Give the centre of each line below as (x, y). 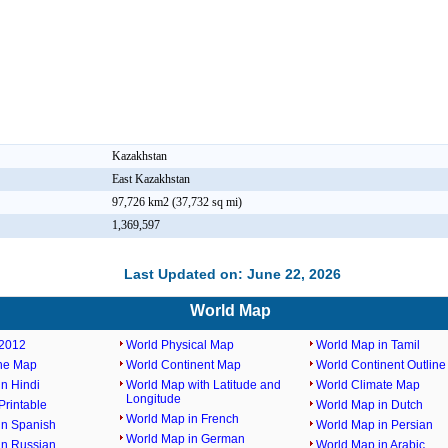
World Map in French (182, 419)
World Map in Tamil (367, 345)
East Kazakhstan (150, 179)
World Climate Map (367, 385)
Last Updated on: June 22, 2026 (232, 274)
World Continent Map (183, 365)
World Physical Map (179, 345)
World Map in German (185, 439)
